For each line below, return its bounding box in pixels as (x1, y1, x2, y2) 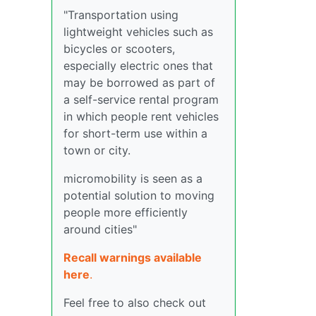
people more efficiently (63, 205, 188, 219)
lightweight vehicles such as (63, 25, 213, 39)
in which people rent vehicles (63, 109, 219, 123)
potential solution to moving (63, 188, 214, 202)
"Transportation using (63, 8, 178, 22)
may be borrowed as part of (63, 75, 215, 90)
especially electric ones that (63, 59, 213, 73)
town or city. (63, 143, 130, 157)
